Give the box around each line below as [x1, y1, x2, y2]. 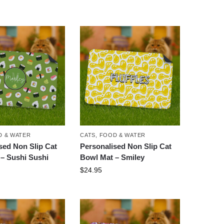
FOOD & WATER [99, 132, 145, 138]
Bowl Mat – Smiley [80, 153, 145, 162]
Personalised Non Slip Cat [80, 142, 172, 151]
